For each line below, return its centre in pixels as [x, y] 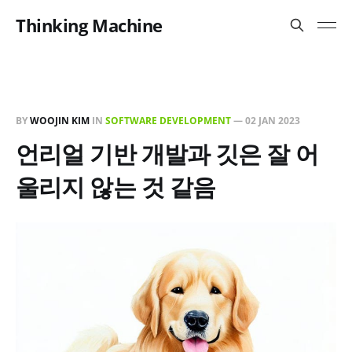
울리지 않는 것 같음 [116, 187]
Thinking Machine [89, 25]
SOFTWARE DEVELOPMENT [168, 121]
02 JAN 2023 [273, 121]
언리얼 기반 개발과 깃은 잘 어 [167, 154]
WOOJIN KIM [60, 121]
